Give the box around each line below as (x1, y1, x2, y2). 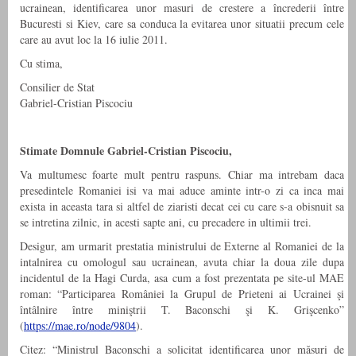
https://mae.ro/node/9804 (24, 318, 136, 334)
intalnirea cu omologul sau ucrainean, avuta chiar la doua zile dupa (20, 254, 344, 270)
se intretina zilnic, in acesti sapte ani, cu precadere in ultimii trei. (20, 215, 311, 230)
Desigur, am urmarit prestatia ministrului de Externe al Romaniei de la (20, 238, 344, 254)
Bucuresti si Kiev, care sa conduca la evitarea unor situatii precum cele (20, 16, 344, 32)
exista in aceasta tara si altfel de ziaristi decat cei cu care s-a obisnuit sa (20, 199, 344, 215)
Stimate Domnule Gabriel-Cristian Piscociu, (20, 142, 232, 160)
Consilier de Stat (20, 79, 95, 95)
